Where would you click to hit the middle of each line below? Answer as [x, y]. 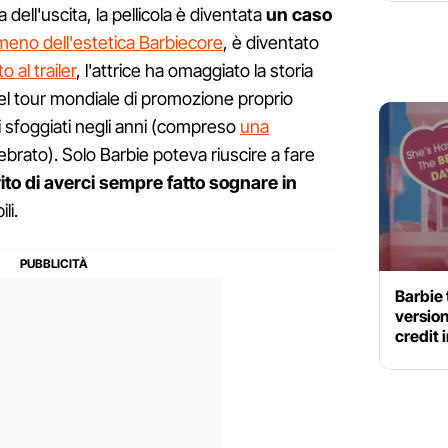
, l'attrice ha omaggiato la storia [194, 71]
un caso [299, 15]
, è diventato [271, 43]
